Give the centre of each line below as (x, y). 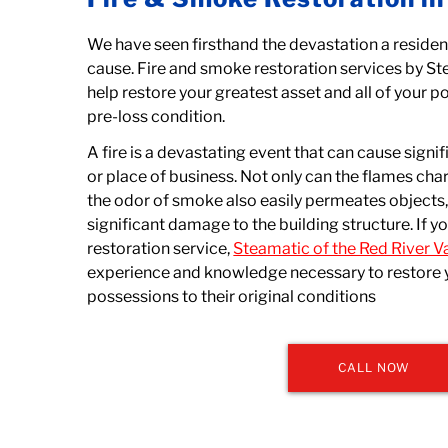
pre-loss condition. (156, 116)
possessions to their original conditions (232, 296)
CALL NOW (373, 367)
